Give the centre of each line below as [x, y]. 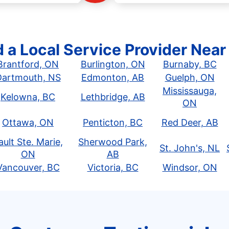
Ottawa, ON [28, 122]
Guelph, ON [190, 77]
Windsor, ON [190, 167]
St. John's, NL [190, 148]
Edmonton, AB [113, 77]
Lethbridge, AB [113, 97]
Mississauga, [190, 91]
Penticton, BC [113, 122]
